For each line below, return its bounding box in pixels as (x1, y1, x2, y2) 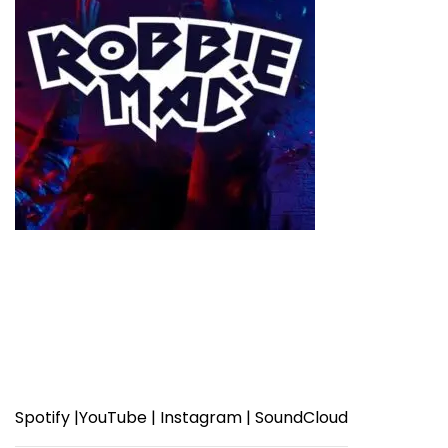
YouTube (79, 405, 151, 429)
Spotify (15, 405, 74, 429)
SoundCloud (255, 405, 348, 429)
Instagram (160, 405, 246, 429)
